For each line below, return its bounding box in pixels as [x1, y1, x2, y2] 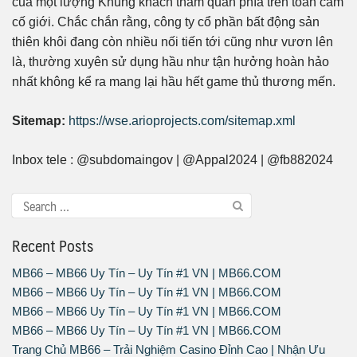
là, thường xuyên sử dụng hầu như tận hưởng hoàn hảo [12, 55, 329, 69]
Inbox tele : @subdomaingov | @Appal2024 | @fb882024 [12, 153, 333, 167]
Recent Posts [12, 232, 93, 260]
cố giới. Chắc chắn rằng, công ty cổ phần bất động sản [12, 15, 320, 29]
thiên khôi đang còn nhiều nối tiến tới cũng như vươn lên [12, 35, 333, 49]
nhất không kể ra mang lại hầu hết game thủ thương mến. [12, 75, 335, 89]
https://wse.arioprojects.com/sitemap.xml [69, 114, 296, 128]
